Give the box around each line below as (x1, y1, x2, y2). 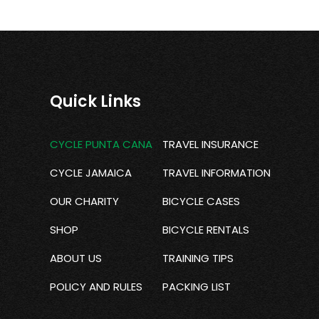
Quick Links (50, 90, 142, 113)
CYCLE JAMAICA (50, 165, 132, 180)
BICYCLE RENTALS (162, 222, 250, 237)
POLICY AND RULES (50, 279, 143, 294)
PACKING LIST (162, 279, 231, 294)
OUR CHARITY (50, 194, 120, 209)
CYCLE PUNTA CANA (50, 137, 153, 152)
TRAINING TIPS (162, 251, 234, 266)
